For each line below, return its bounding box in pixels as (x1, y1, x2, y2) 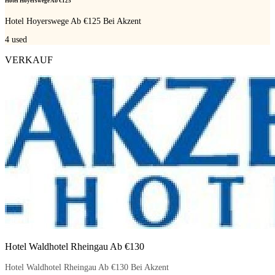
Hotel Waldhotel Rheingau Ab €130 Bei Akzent (5, 262, 169, 272)
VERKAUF (5, 54, 53, 65)
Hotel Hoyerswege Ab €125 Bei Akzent (5, 17, 141, 26)
